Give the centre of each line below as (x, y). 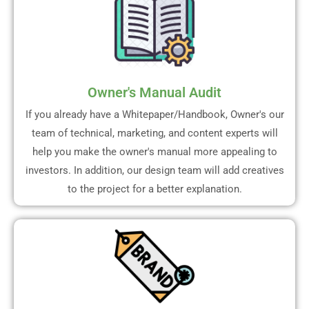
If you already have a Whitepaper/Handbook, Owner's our (154, 114)
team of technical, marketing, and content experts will (154, 133)
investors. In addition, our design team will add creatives (154, 170)
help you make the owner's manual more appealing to (154, 151)
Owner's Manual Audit (154, 92)
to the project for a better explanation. (154, 189)
